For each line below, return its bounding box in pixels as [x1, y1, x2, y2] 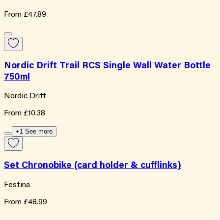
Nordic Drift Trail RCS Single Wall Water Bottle [4, 61, 211, 71]
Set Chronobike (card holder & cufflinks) [4, 161, 181, 171]
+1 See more [16, 128, 53, 136]
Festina [4, 181, 30, 189]
